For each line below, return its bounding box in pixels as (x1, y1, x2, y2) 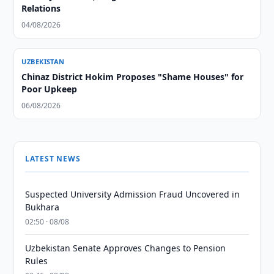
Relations (21, 2, 61, 14)
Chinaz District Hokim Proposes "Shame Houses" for (21, 71, 244, 83)
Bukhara (25, 201, 60, 213)
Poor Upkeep (21, 83, 78, 95)
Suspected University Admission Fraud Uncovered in (25, 188, 240, 200)
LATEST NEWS (25, 154, 81, 164)
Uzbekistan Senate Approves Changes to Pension (25, 242, 226, 254)
